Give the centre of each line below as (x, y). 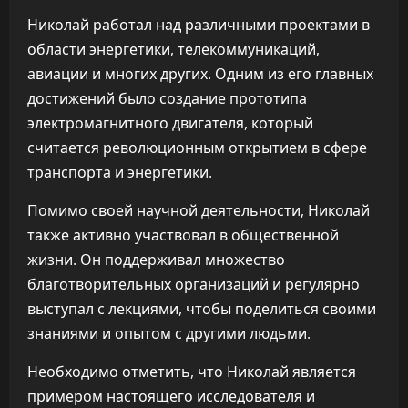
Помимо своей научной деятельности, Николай (199, 210)
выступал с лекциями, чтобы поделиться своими (202, 309)
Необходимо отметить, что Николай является (192, 372)
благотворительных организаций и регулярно (194, 284)
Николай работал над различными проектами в (199, 25)
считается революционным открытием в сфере (197, 148)
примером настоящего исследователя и (171, 396)
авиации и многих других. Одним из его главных (200, 74)
